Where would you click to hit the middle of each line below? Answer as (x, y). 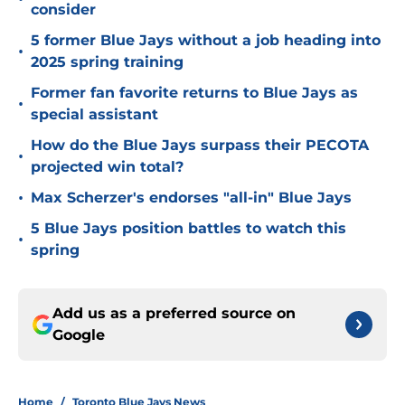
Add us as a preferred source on (174, 314)
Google (79, 335)
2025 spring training (107, 62)
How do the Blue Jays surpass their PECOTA (200, 146)
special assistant (94, 115)
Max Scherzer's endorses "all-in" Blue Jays (191, 198)
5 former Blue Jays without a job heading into (206, 41)
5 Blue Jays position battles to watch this (188, 229)
